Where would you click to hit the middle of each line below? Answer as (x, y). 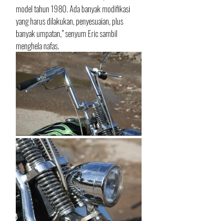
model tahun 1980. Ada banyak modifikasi (74, 9)
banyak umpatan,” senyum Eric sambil (67, 33)
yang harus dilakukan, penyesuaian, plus (70, 21)
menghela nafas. (37, 46)
